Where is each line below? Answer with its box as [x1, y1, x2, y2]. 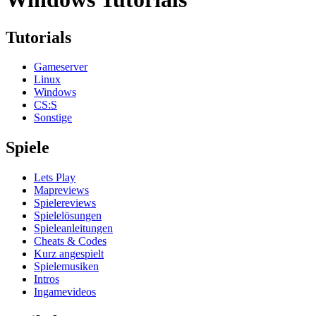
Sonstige [34, 111, 72, 124]
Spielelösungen [34, 209, 102, 222]
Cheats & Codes [34, 235, 107, 248]
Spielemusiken [34, 260, 99, 273]
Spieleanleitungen [34, 222, 113, 235]
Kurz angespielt [34, 248, 104, 260]
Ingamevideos [34, 286, 96, 298]
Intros [34, 273, 59, 286]
